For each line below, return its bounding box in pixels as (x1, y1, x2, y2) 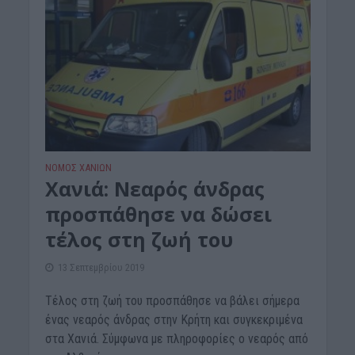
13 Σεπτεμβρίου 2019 (57, 261, 144, 273)
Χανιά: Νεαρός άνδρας (44, 174, 265, 202)
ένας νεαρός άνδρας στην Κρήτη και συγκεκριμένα (44, 311, 303, 327)
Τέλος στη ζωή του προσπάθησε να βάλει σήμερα (44, 292, 300, 308)
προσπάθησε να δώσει (44, 200, 272, 227)
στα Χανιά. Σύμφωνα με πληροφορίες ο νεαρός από (44, 330, 308, 346)
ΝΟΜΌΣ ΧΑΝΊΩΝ (44, 161, 112, 174)
